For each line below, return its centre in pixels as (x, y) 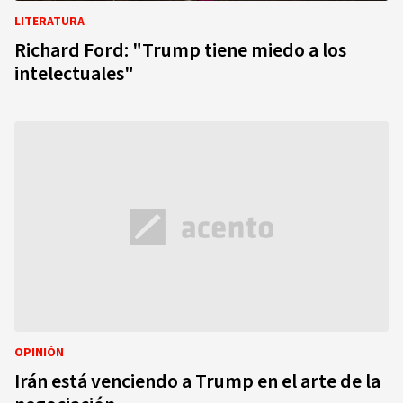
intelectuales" (74, 74)
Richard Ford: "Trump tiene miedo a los (180, 50)
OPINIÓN (39, 353)
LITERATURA (49, 22)
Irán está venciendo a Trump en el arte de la (197, 381)
